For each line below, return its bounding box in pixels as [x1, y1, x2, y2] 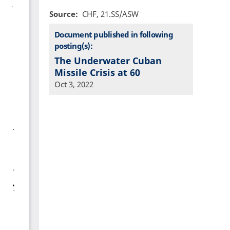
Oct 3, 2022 [54, 79, 93, 90]
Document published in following [54, 29, 173, 40]
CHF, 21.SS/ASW [82, 9, 139, 20]
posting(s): [54, 40, 92, 51]
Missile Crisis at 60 [54, 66, 140, 79]
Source [49, 9, 75, 20]
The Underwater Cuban [54, 54, 162, 67]
